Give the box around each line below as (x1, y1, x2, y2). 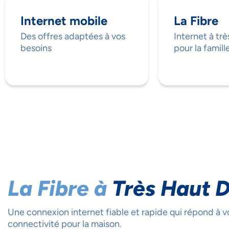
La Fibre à (8, 175, 112, 202)
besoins (20, 42, 52, 54)
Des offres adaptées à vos (20, 31, 125, 42)
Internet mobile (20, 13, 107, 29)
